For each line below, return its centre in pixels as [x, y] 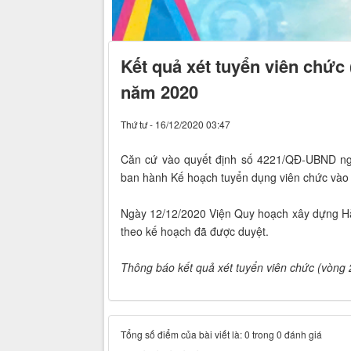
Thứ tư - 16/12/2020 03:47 [175, 124]
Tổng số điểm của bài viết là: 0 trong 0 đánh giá [221, 334]
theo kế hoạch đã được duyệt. [195, 231]
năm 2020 [159, 91]
